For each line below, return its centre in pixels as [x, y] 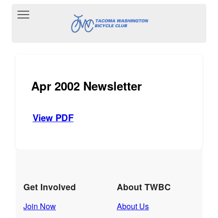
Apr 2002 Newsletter [86, 85]
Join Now [40, 206]
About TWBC [144, 187]
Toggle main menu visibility [78, 12]
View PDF [53, 117]
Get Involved [50, 187]
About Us [133, 206]
